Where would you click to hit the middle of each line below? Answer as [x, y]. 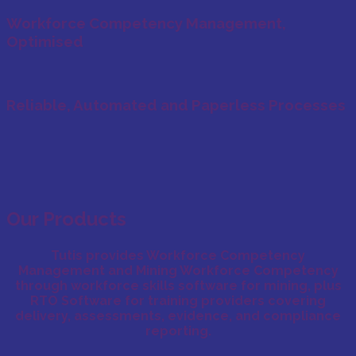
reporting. [178, 331]
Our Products [66, 219]
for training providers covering [224, 300]
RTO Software [76, 300]
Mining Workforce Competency [237, 270]
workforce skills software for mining [189, 285]
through [43, 285]
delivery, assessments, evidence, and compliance [178, 315]
